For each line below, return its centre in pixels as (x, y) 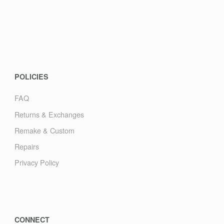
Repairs (26, 146)
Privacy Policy (36, 162)
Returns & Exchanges (49, 114)
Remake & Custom (44, 130)
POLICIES (31, 77)
